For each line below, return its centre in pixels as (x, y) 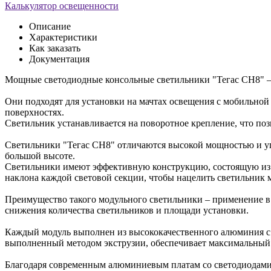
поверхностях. (34, 112)
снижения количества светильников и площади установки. (127, 210)
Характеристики (63, 37)
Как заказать (55, 48)
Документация (59, 59)
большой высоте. (40, 155)
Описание (50, 26)
